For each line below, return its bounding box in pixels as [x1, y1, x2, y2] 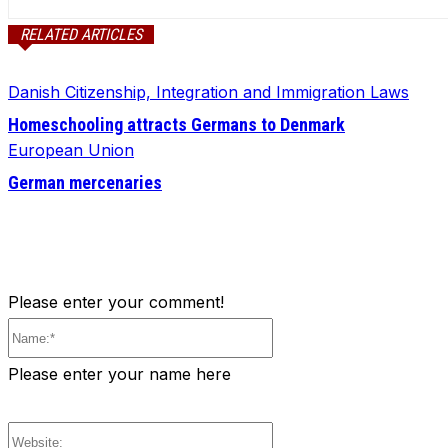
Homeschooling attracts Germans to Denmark [8, 114, 345, 136]
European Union [8, 140, 134, 161]
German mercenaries [8, 172, 162, 194]
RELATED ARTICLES [20, 25, 142, 45]
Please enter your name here [8, 364, 231, 385]
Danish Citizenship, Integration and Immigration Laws [8, 82, 409, 103]
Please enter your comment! [8, 292, 224, 313]
